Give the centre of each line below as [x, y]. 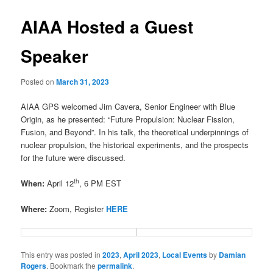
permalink [115, 266]
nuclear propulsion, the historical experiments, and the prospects [135, 144]
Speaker [55, 56]
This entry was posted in [62, 255]
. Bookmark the [72, 266]
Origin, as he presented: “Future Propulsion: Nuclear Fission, [128, 119]
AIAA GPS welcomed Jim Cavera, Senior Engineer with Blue [128, 106]
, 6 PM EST [101, 183]
